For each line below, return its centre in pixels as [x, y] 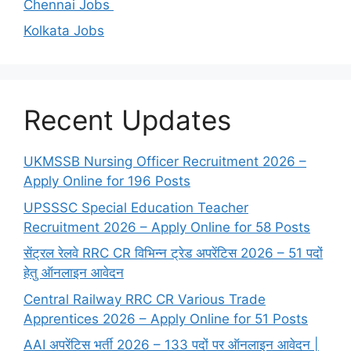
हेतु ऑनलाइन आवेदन [74, 273]
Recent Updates [127, 120]
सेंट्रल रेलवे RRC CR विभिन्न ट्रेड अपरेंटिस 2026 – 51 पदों [173, 253]
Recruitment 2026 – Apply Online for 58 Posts [167, 227]
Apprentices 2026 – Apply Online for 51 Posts [166, 318]
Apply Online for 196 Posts [107, 181]
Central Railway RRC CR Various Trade [145, 299]
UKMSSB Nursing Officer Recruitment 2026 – [165, 162]
